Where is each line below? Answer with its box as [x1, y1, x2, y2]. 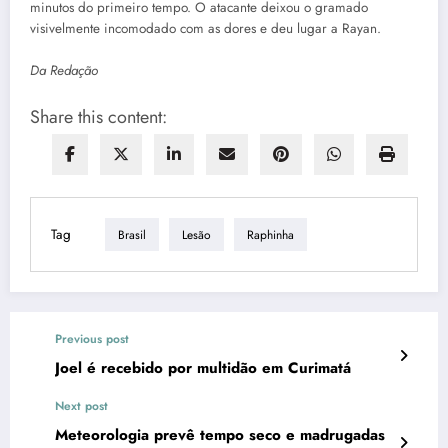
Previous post [55, 330, 129, 349]
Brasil [118, 225, 146, 244]
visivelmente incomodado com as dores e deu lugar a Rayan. [30, 19, 381, 39]
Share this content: [30, 104, 167, 131]
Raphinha [247, 225, 294, 244]
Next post [55, 397, 108, 416]
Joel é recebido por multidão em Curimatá [55, 357, 351, 380]
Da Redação [30, 61, 98, 81]
